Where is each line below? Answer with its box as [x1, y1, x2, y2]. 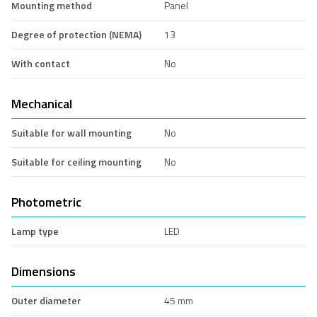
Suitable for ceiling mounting [11, 154, 142, 169]
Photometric [11, 192, 81, 212]
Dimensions [11, 261, 76, 281]
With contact [11, 55, 70, 71]
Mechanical [11, 93, 72, 113]
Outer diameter [11, 292, 81, 308]
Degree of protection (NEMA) [11, 26, 142, 42]
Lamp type [11, 223, 59, 238]
